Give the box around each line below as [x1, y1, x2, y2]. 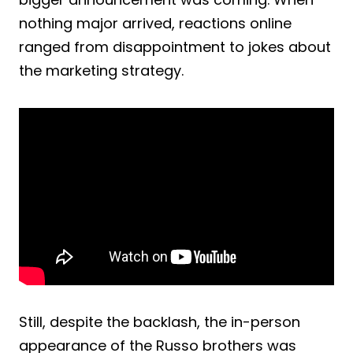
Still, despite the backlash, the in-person [19, 311, 300, 332]
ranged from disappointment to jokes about [19, 36, 331, 57]
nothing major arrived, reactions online [19, 13, 292, 33]
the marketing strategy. [19, 60, 184, 80]
